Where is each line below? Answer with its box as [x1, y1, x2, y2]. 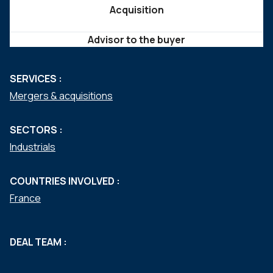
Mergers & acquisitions [10, 89, 113, 102]
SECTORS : [10, 123, 63, 136]
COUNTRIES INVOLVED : [10, 174, 120, 188]
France [10, 191, 41, 205]
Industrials [10, 140, 55, 154]
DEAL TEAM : [10, 235, 67, 249]
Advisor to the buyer [88, 33, 185, 46]
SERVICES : [10, 72, 62, 85]
